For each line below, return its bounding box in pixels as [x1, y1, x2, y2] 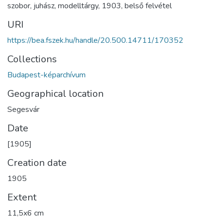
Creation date [7, 156, 67, 170]
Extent [7, 191, 36, 204]
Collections [7, 53, 57, 66]
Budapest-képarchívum [7, 70, 86, 81]
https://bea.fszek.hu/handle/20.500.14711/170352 [7, 35, 183, 46]
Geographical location [7, 87, 104, 101]
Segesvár [7, 104, 39, 115]
